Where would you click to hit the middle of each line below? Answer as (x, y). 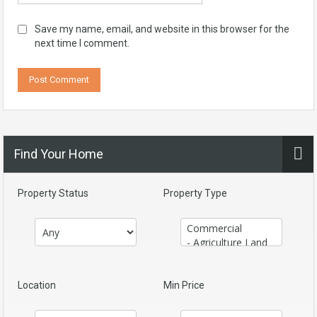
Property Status (53, 193)
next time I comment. (82, 43)
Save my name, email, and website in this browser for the (162, 29)
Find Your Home (59, 154)
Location (37, 285)
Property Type (195, 193)
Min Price (184, 285)
